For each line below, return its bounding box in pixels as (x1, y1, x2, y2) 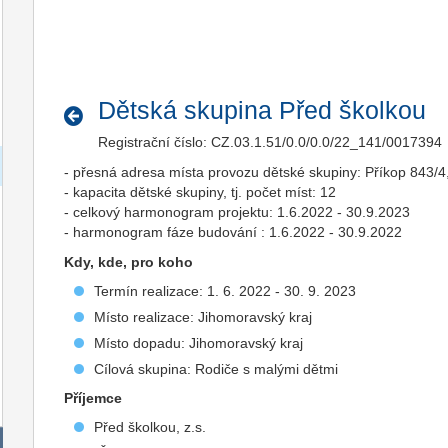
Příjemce (64, 390, 123, 406)
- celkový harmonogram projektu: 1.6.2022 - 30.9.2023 (64, 204, 411, 220)
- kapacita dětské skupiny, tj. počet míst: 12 (64, 184, 337, 200)
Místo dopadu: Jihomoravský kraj (94, 335, 304, 351)
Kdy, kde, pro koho (64, 254, 194, 270)
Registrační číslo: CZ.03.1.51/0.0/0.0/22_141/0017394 (97, 134, 442, 150)
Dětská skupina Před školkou (97, 97, 426, 124)
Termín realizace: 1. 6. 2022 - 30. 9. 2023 (94, 283, 357, 299)
